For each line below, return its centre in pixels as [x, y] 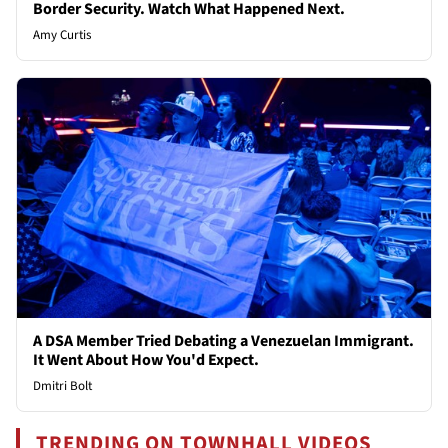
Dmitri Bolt [62, 385]
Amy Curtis [62, 34]
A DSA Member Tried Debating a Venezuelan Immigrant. [223, 340]
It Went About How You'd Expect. [146, 359]
